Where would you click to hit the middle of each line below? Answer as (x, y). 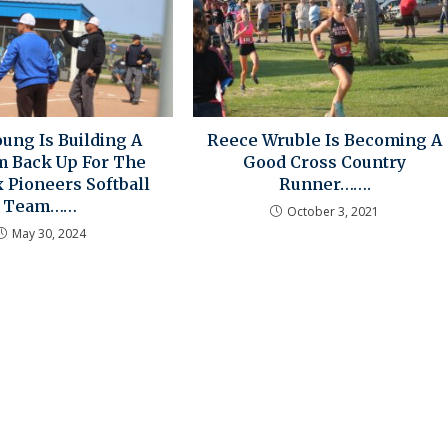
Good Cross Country (325, 162)
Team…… (40, 206)
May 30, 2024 (48, 234)
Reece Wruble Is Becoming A (325, 140)
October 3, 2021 (333, 212)
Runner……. (324, 184)
